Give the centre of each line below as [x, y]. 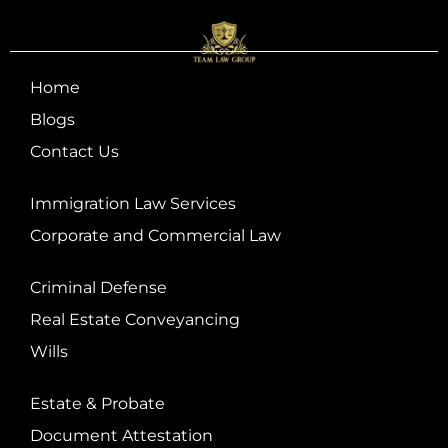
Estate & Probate [97, 404]
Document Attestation [121, 436]
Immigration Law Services [133, 204]
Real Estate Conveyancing [135, 320]
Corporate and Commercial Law [155, 236]
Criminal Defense [98, 288]
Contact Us [74, 152]
